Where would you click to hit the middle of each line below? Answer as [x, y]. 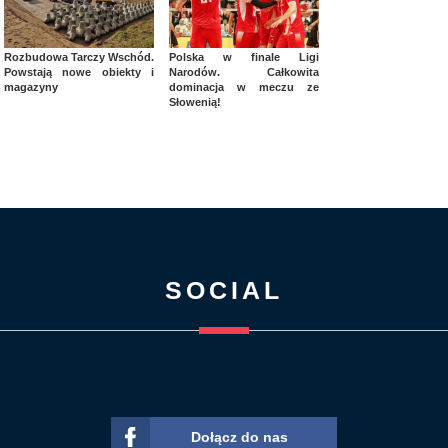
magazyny [31, 87]
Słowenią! [195, 102]
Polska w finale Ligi [244, 57]
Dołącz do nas [239, 437]
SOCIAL [223, 290]
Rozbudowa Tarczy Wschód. [79, 57]
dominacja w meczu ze [244, 87]
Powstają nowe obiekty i [79, 72]
